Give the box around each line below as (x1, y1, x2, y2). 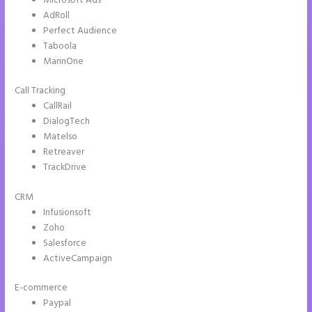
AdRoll (43, 8, 70, 23)
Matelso (43, 130, 78, 145)
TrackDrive (43, 160, 87, 175)
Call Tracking (15, 84, 66, 99)
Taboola (43, 38, 77, 54)
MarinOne (43, 54, 84, 69)
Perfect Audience (43, 23, 118, 38)
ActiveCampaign (43, 251, 113, 266)
